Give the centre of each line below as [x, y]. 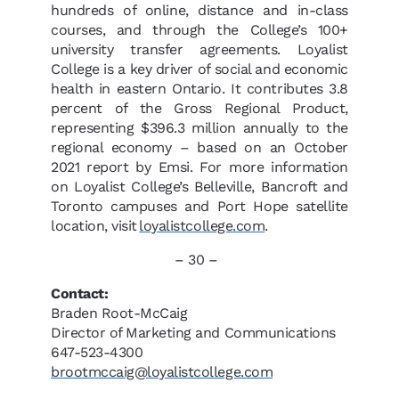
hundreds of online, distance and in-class [199, 10]
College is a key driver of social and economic [199, 69]
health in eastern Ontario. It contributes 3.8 [199, 89]
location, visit [95, 226]
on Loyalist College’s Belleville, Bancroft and [199, 187]
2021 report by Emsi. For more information [199, 167]
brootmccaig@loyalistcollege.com [162, 372]
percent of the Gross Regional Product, [199, 108]
